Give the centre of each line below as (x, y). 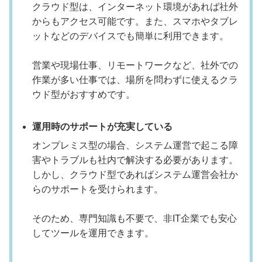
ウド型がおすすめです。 (84, 95)
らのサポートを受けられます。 (98, 189)
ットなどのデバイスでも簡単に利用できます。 (130, 36)
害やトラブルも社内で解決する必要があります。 (135, 160)
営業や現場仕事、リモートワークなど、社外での (135, 65)
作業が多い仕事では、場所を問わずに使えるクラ (135, 80)
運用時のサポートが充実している (102, 127)
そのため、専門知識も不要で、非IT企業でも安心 (135, 219)
